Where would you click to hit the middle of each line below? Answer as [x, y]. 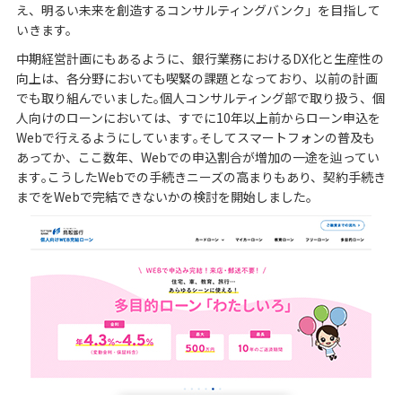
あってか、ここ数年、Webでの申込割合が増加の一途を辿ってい [197, 157]
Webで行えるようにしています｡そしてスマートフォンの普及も [195, 137]
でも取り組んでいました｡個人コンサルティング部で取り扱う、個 [200, 97]
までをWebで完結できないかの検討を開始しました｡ [164, 196]
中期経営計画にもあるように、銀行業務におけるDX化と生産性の [200, 58]
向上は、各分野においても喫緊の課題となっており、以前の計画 [197, 78]
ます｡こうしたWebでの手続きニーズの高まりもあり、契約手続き [201, 176]
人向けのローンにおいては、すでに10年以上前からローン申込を [198, 117]
